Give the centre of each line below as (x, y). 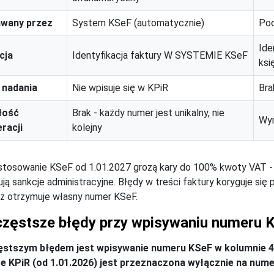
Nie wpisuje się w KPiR (120, 88)
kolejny (87, 128)
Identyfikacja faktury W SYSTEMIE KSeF (160, 56)
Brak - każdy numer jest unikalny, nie (148, 113)
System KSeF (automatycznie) (138, 23)
